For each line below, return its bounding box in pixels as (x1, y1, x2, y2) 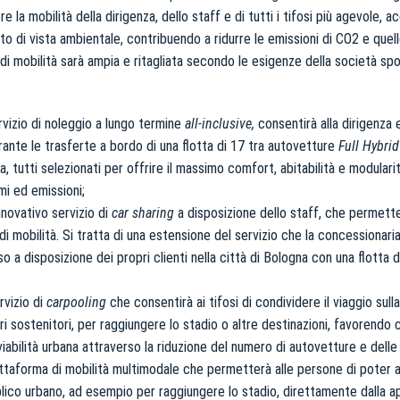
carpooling (46, 294, 106, 311)
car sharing (111, 204, 178, 221)
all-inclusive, (184, 115, 254, 132)
